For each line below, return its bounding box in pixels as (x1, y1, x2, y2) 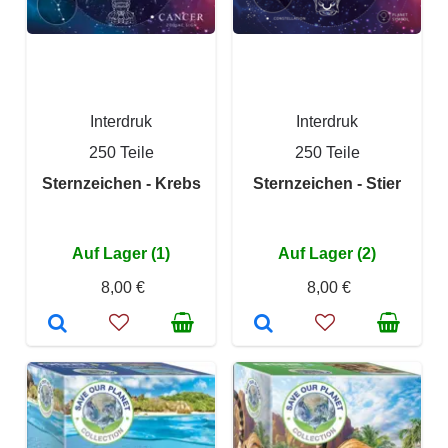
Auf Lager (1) (72, 245, 170, 262)
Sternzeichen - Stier (253, 175, 401, 192)
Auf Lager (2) (278, 245, 376, 262)
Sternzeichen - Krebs (41, 175, 201, 192)
